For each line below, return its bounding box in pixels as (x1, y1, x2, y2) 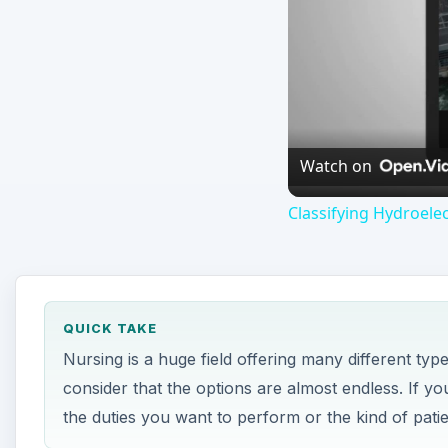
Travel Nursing (61, 210, 179, 231)
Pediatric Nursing (61, 305, 199, 326)
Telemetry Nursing (61, 258, 210, 279)
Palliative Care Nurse (61, 353, 229, 374)
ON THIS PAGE (61, 166, 178, 185)
